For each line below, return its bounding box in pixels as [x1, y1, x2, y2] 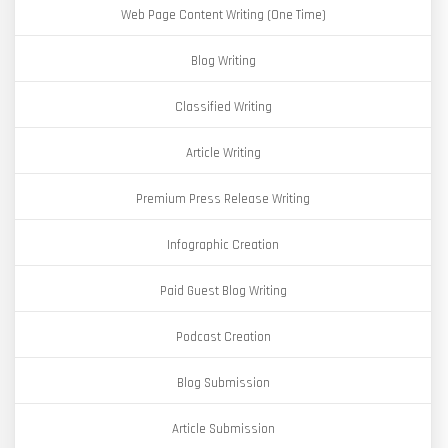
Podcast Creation [175, 329, 271, 345]
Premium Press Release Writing [136, 191, 310, 207]
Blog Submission [176, 375, 270, 391]
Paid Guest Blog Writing [159, 283, 287, 299]
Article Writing [185, 145, 261, 161]
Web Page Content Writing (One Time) [120, 7, 326, 23]
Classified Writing [174, 99, 272, 115]
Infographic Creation [167, 237, 279, 253]
